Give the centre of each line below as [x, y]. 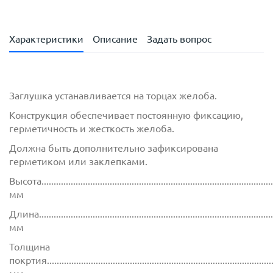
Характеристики [46, 39]
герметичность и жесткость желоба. [92, 129]
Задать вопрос [179, 39]
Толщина [30, 247]
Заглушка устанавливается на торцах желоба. [113, 96]
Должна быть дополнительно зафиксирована [114, 148]
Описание [115, 39]
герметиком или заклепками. [78, 162]
